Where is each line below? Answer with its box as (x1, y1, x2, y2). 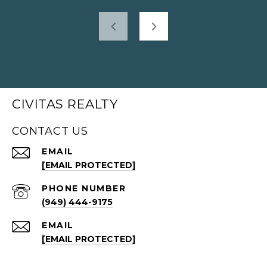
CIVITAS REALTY (12, 97, 117, 112)
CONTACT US (12, 125, 88, 138)
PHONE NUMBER (42, 183, 126, 194)
